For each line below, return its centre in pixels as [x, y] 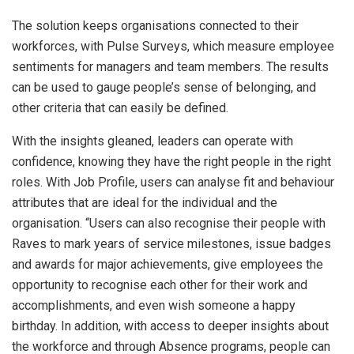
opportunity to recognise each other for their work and [160, 285]
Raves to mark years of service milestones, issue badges [171, 244]
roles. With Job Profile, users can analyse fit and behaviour [173, 183]
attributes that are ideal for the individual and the [145, 203]
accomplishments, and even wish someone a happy [154, 306]
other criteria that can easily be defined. [120, 108]
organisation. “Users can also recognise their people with [169, 224]
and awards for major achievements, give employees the [168, 265]
